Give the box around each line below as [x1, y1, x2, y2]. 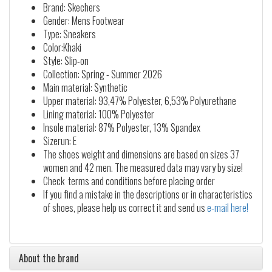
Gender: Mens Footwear [43, 13, 124, 28]
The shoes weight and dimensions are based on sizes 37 [43, 147, 239, 161]
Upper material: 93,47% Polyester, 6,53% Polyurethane [43, 93, 236, 108]
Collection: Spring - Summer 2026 [43, 67, 162, 81]
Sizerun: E [43, 134, 76, 148]
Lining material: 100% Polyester [43, 107, 154, 121]
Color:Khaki [43, 40, 81, 55]
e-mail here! [207, 200, 248, 215]
